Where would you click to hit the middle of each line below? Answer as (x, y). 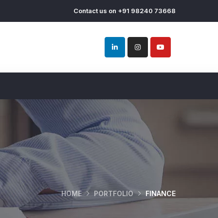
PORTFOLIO (114, 193)
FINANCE (161, 193)
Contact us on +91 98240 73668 (125, 11)
